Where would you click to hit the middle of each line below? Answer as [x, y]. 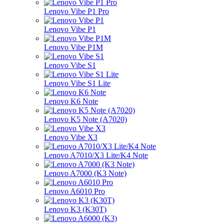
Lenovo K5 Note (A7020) [85, 119]
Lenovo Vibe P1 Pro [76, 11]
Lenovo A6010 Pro [74, 191]
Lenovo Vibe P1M [73, 47]
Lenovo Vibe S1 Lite [77, 83]
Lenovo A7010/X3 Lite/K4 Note [96, 155]
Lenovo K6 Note [71, 101]
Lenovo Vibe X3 [71, 137]
